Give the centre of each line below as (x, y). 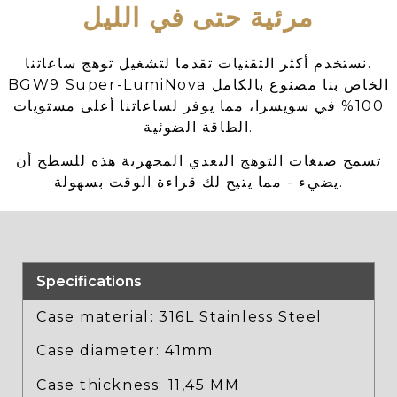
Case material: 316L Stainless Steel (179, 316)
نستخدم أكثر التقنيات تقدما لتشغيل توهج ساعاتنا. (196, 64)
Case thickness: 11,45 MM (138, 385)
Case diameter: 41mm (125, 351)
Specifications (89, 281)
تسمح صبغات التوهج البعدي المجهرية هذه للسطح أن (198, 161)
